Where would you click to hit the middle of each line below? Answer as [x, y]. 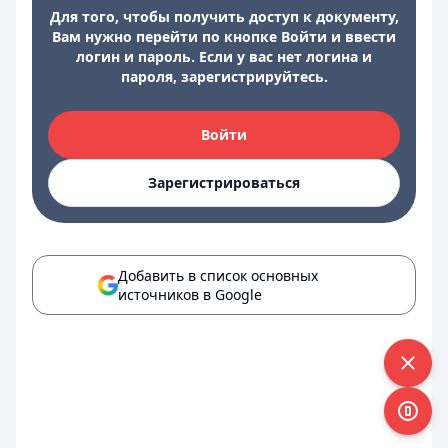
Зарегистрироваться [224, 182]
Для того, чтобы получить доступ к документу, [224, 16]
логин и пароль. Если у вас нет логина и [224, 56]
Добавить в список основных [218, 275]
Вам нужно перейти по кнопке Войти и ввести [224, 36]
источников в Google [190, 294]
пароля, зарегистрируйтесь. [224, 76]
